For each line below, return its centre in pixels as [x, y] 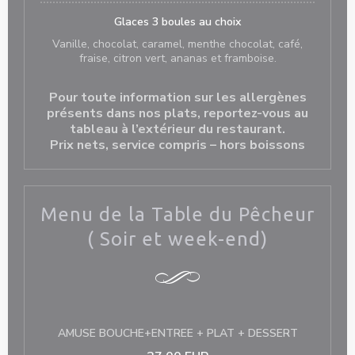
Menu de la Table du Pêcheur [177, 214]
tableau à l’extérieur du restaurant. [177, 129]
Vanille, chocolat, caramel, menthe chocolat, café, [177, 44]
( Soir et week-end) [177, 239]
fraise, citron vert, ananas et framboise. [177, 58]
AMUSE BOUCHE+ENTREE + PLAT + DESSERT [177, 333]
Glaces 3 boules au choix [177, 22]
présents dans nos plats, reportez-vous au [177, 113]
